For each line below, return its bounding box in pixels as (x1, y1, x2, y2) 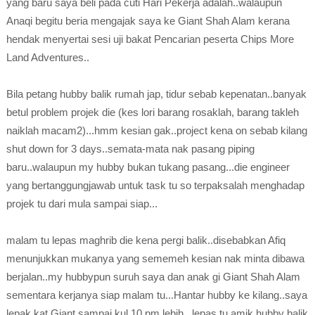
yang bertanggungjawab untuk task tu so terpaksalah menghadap (6, 179, 304, 191)
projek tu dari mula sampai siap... (6, 198, 157, 210)
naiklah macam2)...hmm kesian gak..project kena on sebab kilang (6, 124, 307, 136)
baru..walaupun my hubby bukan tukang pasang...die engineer (6, 161, 290, 173)
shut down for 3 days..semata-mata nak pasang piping (6, 143, 255, 155)
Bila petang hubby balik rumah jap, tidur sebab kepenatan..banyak (6, 88, 307, 100)
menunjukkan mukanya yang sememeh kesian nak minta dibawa (6, 252, 304, 264)
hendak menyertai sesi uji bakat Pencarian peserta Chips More (6, 33, 294, 45)
